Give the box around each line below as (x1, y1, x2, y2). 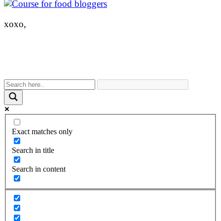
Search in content (12, 165, 66, 174)
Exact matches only (12, 127, 73, 136)
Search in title (12, 146, 54, 155)
